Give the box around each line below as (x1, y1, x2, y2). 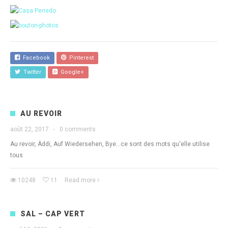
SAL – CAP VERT (20, 209, 85, 218)
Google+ (58, 68, 84, 75)
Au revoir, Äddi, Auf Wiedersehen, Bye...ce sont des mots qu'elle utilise (10, 140, 210, 148)
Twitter (20, 68, 41, 75)
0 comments (60, 125, 96, 133)
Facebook (20, 54, 50, 61)
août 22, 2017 (10, 125, 49, 133)
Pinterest (66, 54, 94, 61)
